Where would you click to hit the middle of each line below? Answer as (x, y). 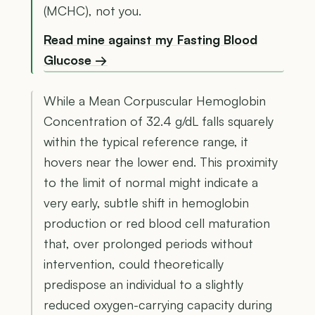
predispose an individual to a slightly (143, 284)
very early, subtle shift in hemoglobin (146, 202)
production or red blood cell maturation (157, 223)
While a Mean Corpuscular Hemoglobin (155, 100)
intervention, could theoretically (134, 263)
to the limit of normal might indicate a (151, 182)
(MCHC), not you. (92, 11)
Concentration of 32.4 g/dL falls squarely (159, 121)
